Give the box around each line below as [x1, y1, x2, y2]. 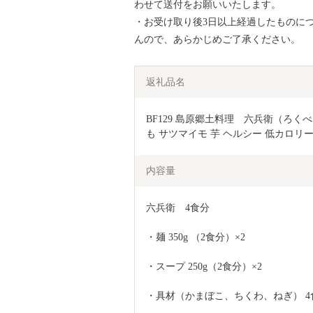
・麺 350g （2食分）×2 [146, 231, 245, 242]
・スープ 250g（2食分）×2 [146, 261, 262, 272]
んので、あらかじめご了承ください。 [134, 34, 300, 45]
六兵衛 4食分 [146, 202, 210, 213]
